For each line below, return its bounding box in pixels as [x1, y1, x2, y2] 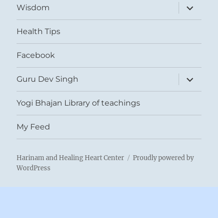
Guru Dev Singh [17, 74, 79, 84]
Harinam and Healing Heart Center [17, 153, 125, 162]
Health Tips [17, 27, 61, 36]
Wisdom [17, 3, 50, 13]
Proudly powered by [133, 153, 194, 162]
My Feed [17, 122, 51, 132]
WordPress [17, 163, 51, 172]
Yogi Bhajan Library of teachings [17, 98, 141, 108]
